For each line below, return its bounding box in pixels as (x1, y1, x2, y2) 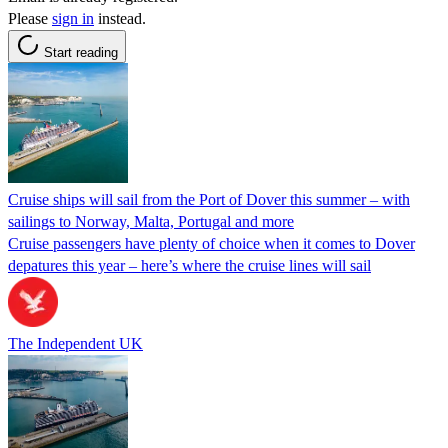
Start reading (44, 44, 118, 60)
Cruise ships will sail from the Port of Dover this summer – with (8, 190, 410, 208)
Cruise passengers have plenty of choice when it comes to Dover (8, 234, 415, 252)
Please (8, 9, 52, 27)
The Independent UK (8, 334, 143, 352)
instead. (94, 9, 146, 27)
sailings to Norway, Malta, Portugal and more (8, 212, 294, 230)
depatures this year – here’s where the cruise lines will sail (8, 256, 371, 274)
